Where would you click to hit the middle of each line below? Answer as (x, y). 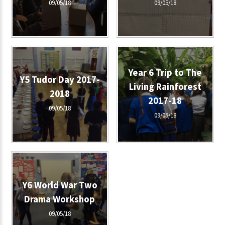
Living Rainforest (165, 86)
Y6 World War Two (60, 185)
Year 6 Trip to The (165, 72)
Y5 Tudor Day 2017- (60, 79)
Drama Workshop (60, 199)
